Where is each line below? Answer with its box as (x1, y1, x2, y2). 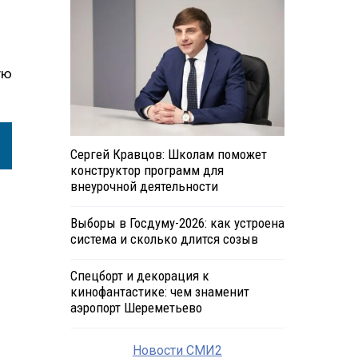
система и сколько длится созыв (70, 231, 258, 248)
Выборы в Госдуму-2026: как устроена (70, 215, 284, 232)
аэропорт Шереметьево (70, 300, 202, 316)
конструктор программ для (70, 162, 224, 179)
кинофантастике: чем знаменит (70, 284, 249, 300)
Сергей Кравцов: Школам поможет (70, 146, 267, 163)
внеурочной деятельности (70, 178, 218, 195)
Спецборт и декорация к (70, 268, 209, 284)
